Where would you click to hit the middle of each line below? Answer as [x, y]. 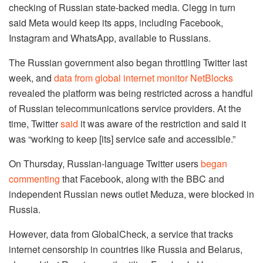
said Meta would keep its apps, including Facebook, [116, 22]
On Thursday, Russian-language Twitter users [105, 163]
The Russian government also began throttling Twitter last [128, 62]
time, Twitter [35, 123]
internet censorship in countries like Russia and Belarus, [126, 249]
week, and [31, 77]
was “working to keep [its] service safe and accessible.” [122, 139]
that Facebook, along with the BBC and [142, 178]
